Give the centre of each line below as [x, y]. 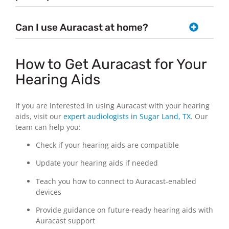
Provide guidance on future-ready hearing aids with [124, 210]
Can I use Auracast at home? [82, 27]
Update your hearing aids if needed [97, 163]
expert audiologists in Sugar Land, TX [127, 116]
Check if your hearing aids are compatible [107, 145]
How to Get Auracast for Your [111, 64]
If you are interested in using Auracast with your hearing [112, 105]
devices [49, 192]
